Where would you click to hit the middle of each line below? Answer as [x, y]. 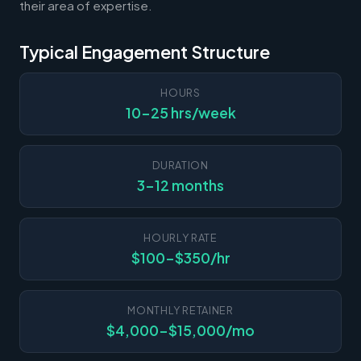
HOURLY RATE [180, 237]
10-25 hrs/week [180, 112]
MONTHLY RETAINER [180, 310]
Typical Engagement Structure [145, 52]
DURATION [180, 165]
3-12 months [180, 185]
